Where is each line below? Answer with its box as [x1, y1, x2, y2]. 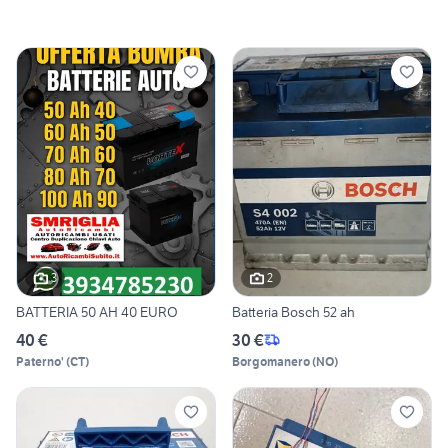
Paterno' [16, 353, 64, 369]
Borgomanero [232, 353, 310, 369]
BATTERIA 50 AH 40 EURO [81, 302, 178, 321]
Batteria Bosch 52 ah [232, 302, 355, 321]
